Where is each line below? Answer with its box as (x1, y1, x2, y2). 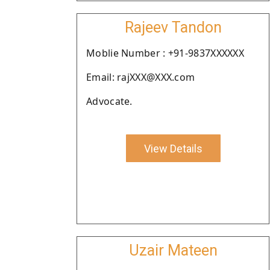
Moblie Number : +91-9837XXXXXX (86, 46, 244, 60)
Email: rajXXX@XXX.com (86, 71, 195, 84)
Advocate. (86, 95, 133, 108)
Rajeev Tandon (124, 19, 222, 36)
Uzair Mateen (128, 242, 218, 259)
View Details (143, 142, 202, 155)
